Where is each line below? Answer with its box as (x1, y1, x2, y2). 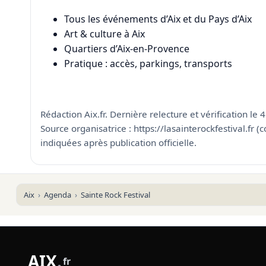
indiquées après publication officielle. (40, 137, 197, 149)
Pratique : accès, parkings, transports (64, 56, 232, 70)
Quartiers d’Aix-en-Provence (64, 42, 189, 55)
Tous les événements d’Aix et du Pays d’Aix (64, 12, 252, 26)
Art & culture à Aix (64, 27, 145, 40)
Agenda (43, 189, 71, 201)
